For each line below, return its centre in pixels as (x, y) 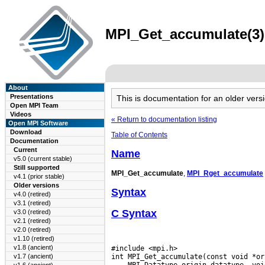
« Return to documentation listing (164, 119)
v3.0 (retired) (32, 212)
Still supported (33, 167)
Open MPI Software (37, 123)
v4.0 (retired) (32, 194)
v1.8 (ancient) (33, 247)
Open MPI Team (34, 105)
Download (26, 132)
